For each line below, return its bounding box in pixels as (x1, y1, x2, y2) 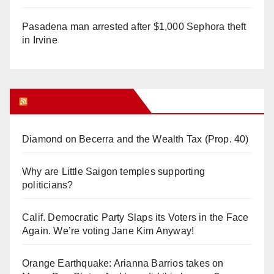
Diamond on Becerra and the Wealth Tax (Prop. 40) (22, 133, 249, 144)
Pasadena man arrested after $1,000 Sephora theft (22, 21, 246, 32)
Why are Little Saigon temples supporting (22, 166, 205, 177)
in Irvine (22, 34, 57, 45)
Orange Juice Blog (30, 94, 128, 108)
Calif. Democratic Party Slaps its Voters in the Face (22, 212, 249, 223)
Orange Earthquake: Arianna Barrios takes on (22, 257, 224, 268)
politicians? (22, 179, 73, 190)
